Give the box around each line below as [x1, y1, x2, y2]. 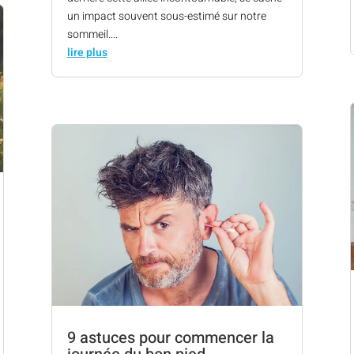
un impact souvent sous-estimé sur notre [66, 7, 266, 24]
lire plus [66, 43, 107, 61]
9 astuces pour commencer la [66, 326, 274, 349]
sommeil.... [66, 25, 118, 43]
